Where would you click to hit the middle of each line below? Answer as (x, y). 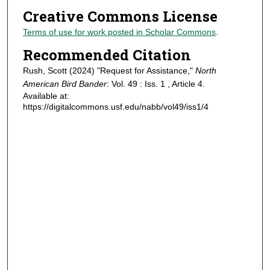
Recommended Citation (107, 55)
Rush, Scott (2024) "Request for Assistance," (109, 70)
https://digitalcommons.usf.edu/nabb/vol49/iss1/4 (115, 106)
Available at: (46, 96)
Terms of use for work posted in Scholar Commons (119, 32)
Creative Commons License (120, 17)
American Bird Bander (64, 83)
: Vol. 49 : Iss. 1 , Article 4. (155, 83)
